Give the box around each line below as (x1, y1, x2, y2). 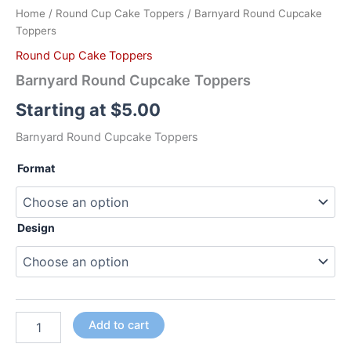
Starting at (16, 100, 110, 121)
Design (17, 221, 55, 235)
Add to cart (88, 317, 149, 332)
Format (17, 161, 55, 175)
